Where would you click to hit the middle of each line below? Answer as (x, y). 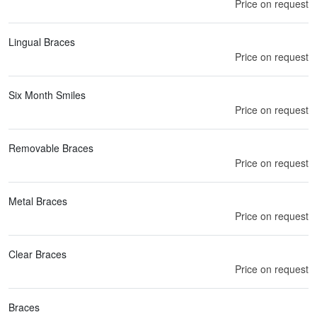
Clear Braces (38, 254)
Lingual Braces (42, 41)
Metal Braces (38, 201)
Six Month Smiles (47, 94)
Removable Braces (51, 148)
